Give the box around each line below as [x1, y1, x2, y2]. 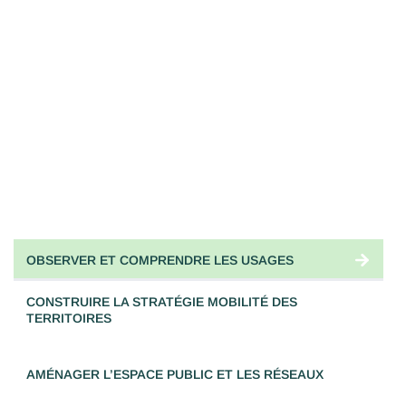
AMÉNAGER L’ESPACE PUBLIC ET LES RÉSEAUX [26, 367, 324, 382]
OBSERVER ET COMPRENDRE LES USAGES [26, 253, 294, 267]
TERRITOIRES [26, 311, 111, 325]
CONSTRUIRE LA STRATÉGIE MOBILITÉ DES [26, 295, 297, 309]
